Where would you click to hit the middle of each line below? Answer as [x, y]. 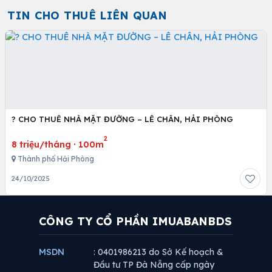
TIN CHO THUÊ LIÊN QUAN [87, 15]
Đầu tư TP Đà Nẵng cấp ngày [154, 265]
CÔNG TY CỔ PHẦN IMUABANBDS [135, 221]
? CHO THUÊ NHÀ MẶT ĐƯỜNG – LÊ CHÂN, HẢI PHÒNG [122, 119]
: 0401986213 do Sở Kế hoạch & [158, 252]
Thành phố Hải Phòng [55, 159]
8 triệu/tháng [41, 144]
